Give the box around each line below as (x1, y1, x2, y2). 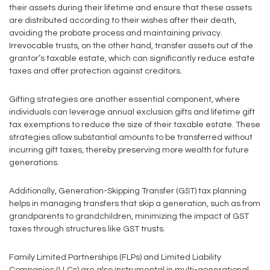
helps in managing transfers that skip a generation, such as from (9, 199, 260, 208)
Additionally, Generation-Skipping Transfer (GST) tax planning (9, 187, 246, 195)
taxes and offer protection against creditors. (9, 67, 182, 75)
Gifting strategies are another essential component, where (9, 95, 240, 104)
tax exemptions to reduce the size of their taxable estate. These (9, 121, 260, 129)
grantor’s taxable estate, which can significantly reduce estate (9, 54, 255, 63)
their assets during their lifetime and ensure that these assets (9, 4, 252, 12)
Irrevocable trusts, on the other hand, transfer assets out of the (9, 42, 253, 50)
